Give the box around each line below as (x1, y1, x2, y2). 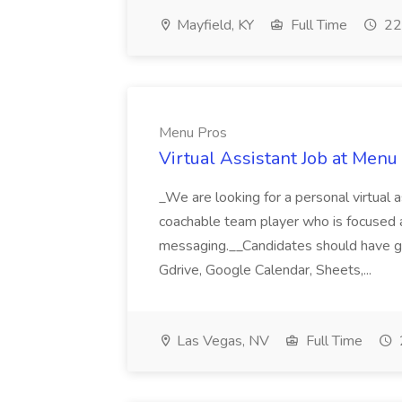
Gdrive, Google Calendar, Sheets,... (159, 260, 375, 280)
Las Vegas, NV (173, 331, 269, 351)
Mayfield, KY (173, 15, 254, 35)
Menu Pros (159, 123, 227, 143)
